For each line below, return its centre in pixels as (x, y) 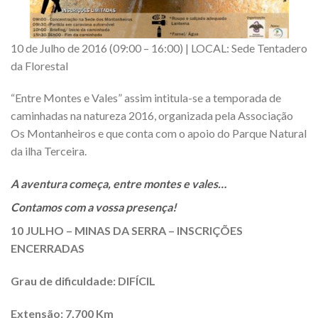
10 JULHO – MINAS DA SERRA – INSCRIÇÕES (127, 231)
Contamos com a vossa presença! (94, 207)
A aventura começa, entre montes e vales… (119, 184)
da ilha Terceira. (49, 151)
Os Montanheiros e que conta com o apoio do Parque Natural (159, 133)
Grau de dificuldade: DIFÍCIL (83, 280)
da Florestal (39, 65)
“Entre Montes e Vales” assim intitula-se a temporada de (146, 98)
